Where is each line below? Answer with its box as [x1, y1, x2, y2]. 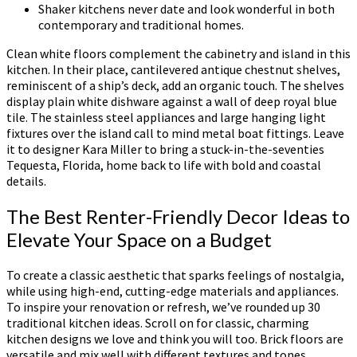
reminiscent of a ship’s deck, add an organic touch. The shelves [6, 77, 344, 94]
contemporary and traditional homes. [38, 17, 244, 33]
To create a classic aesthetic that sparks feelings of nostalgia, [6, 267, 344, 284]
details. [6, 173, 46, 190]
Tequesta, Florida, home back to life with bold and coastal [6, 157, 321, 174]
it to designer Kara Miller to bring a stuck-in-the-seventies [6, 141, 324, 158]
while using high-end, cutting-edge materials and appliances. [6, 283, 339, 300]
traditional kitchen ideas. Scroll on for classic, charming [6, 315, 309, 331]
